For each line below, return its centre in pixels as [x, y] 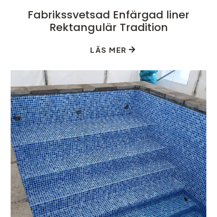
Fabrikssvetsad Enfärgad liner [108, 15]
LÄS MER [108, 49]
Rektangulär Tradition [108, 27]
